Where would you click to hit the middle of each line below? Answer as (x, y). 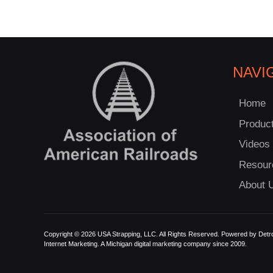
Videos (254, 144)
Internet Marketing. (72, 244)
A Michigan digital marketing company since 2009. (173, 244)
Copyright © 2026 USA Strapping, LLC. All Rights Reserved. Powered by (151, 234)
